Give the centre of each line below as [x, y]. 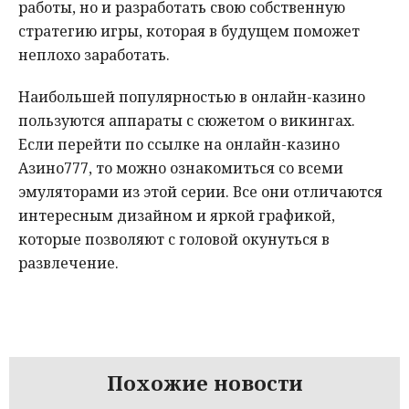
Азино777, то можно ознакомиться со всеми [181, 168]
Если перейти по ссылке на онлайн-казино [179, 145]
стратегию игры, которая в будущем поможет [189, 31]
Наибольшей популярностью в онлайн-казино [192, 97]
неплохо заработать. [94, 55]
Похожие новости [204, 383]
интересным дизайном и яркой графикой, [177, 216]
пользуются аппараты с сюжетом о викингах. [187, 121]
